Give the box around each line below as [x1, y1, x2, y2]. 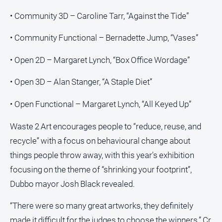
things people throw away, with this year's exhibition [10, 150, 194, 160]
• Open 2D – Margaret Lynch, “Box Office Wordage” [10, 55, 190, 65]
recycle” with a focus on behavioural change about [10, 135, 190, 146]
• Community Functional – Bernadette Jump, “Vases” [10, 33, 198, 43]
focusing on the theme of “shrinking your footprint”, [10, 164, 192, 174]
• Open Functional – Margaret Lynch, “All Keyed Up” [10, 99, 191, 109]
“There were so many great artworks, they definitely [10, 201, 193, 211]
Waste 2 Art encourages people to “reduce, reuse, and [10, 121, 201, 131]
